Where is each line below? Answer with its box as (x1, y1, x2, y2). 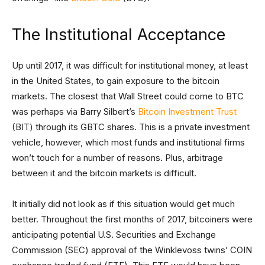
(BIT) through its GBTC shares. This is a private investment (12, 121, 250, 133)
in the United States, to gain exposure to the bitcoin (12, 75, 219, 87)
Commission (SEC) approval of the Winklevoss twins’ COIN (12, 244, 252, 256)
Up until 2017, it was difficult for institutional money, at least (12, 60, 248, 72)
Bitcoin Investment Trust (138, 106, 237, 118)
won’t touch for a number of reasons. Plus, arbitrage (12, 152, 223, 164)
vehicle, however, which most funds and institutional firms (12, 137, 245, 148)
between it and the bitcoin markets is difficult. (12, 167, 199, 179)
